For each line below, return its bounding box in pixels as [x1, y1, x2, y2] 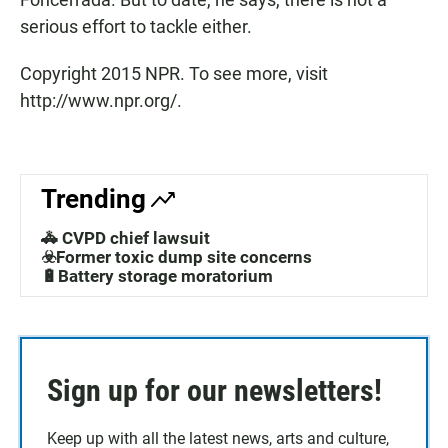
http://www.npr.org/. [20, 89, 182, 111]
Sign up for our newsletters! [47, 372, 382, 408]
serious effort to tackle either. [20, 15, 252, 37]
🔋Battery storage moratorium [41, 265, 273, 286]
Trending [41, 183, 146, 214]
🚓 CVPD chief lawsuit [41, 227, 210, 248]
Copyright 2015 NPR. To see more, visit [20, 62, 328, 84]
